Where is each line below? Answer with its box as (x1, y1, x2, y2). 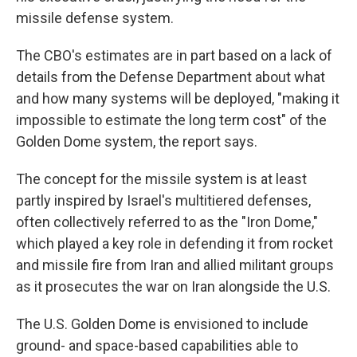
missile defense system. (16, 10, 174, 26)
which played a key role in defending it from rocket (16, 235, 333, 252)
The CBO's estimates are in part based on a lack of (16, 47, 332, 64)
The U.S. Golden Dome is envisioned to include (16, 316, 308, 332)
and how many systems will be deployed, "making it (16, 90, 339, 107)
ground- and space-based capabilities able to (16, 337, 298, 354)
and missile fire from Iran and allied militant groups (16, 257, 334, 273)
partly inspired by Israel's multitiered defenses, (16, 192, 311, 209)
